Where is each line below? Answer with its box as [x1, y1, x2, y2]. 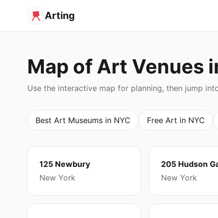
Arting [45, 10, 75, 21]
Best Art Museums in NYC [36, 115, 130, 125]
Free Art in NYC [147, 115, 205, 125]
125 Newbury [39, 159, 90, 169]
